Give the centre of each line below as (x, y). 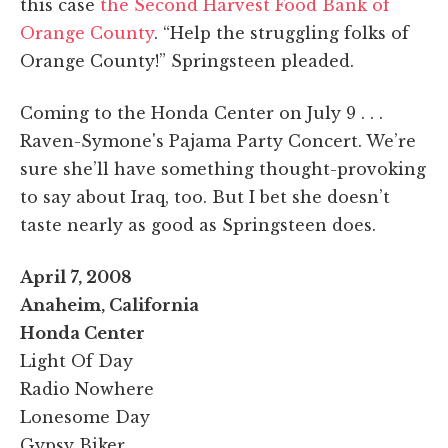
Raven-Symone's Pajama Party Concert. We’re (218, 140)
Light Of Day (76, 360)
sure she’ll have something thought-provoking (223, 168)
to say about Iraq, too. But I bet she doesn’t (205, 196)
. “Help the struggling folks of (281, 32)
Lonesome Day (85, 416)
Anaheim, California (109, 304)
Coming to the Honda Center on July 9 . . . (201, 112)
